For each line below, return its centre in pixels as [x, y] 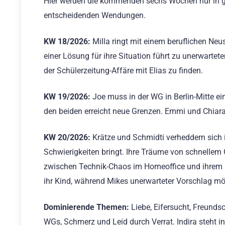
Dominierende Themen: [86, 207]
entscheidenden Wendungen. [95, 15]
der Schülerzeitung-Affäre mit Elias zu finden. [123, 70]
